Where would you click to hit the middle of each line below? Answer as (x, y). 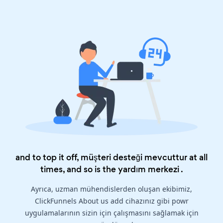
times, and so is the (79, 169)
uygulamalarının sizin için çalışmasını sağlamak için (111, 213)
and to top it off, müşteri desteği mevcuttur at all (111, 158)
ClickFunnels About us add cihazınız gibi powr (111, 201)
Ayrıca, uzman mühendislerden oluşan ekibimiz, (111, 189)
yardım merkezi (148, 169)
